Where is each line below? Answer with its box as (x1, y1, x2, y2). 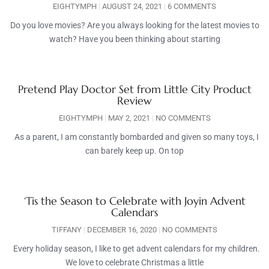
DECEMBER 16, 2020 (85, 225, 159, 235)
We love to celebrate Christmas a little (65, 258, 204, 268)
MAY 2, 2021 (106, 113, 152, 123)
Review (117, 94, 152, 108)
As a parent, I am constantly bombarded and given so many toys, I (10, 132, 259, 142)
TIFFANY (52, 225, 83, 235)
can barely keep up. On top (85, 146, 184, 156)
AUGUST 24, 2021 (100, 2, 164, 11)
